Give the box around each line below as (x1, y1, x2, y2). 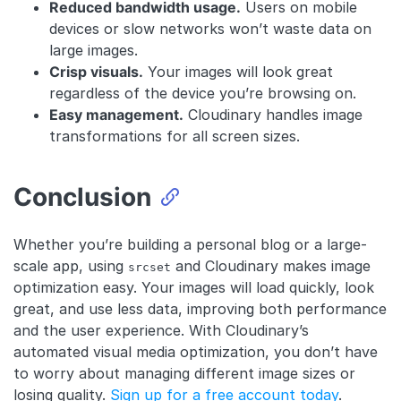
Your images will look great (143, 63, 333, 81)
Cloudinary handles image (183, 106, 363, 124)
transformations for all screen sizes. (49, 127, 300, 146)
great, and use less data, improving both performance (13, 300, 387, 319)
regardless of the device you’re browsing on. (49, 84, 356, 103)
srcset (128, 260, 171, 275)
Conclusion (13, 182, 151, 213)
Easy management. (49, 106, 183, 124)
